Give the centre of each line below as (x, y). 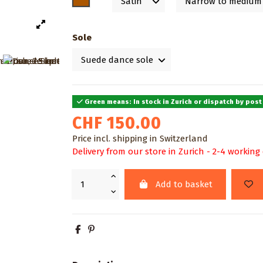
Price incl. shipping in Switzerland (140, 138)
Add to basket (184, 185)
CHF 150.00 (117, 123)
